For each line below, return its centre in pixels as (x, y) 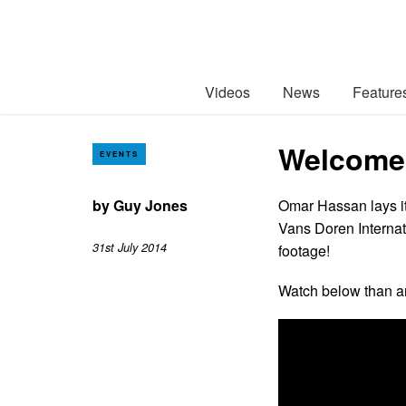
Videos (227, 92)
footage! (304, 250)
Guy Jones (150, 205)
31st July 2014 (130, 248)
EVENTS (119, 153)
